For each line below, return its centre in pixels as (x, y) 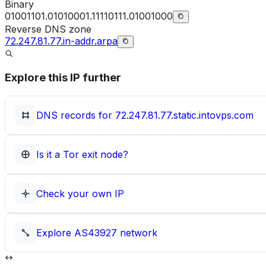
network (137, 233)
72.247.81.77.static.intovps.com (184, 115)
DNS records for (76, 115)
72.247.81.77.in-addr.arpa (61, 41)
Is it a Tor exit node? (82, 154)
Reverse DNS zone (48, 29)
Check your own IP (80, 194)
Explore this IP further (63, 78)
